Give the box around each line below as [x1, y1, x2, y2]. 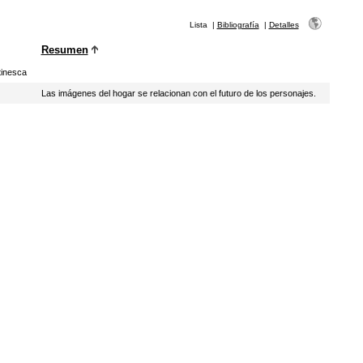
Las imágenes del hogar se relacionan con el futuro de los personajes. [41, 88, 316, 98]
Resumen [41, 44, 88, 56]
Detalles [268, 20, 299, 29]
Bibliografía [216, 20, 259, 29]
